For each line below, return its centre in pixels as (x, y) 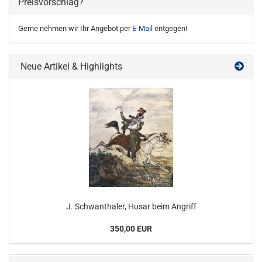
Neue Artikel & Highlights (70, 66)
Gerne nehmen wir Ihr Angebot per (75, 28)
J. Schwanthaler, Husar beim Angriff (131, 206)
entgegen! (170, 28)
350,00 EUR (131, 229)
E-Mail (142, 28)
